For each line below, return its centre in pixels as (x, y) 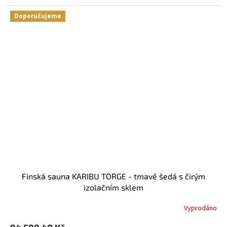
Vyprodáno (200, 208)
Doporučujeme (38, 16)
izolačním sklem (113, 187)
